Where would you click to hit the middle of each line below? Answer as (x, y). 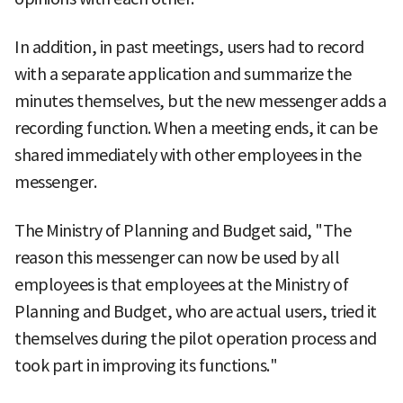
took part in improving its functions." (146, 366)
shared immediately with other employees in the (188, 156)
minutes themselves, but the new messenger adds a (200, 102)
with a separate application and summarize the (183, 75)
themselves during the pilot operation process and (196, 339)
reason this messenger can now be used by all (177, 258)
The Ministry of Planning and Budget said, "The (183, 231)
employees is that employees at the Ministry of (181, 285)
